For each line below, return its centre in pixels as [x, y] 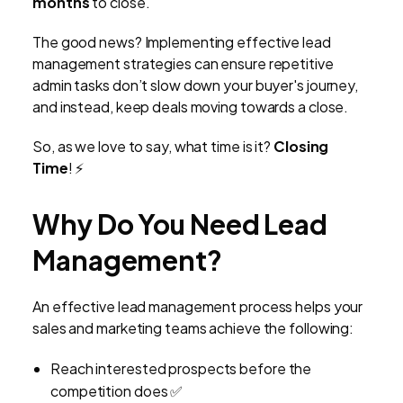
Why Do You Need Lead [180, 224]
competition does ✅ [117, 391]
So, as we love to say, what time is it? [153, 147]
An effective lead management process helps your [198, 307]
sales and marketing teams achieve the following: [193, 328]
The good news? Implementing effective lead [182, 42]
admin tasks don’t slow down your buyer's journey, [196, 85]
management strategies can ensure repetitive [183, 64]
